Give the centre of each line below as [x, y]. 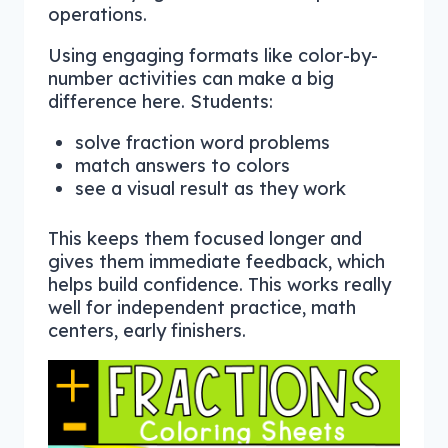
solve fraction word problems [202, 143]
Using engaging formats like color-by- [213, 56]
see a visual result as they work [210, 189]
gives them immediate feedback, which [216, 262]
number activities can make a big [191, 79]
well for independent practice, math [202, 308]
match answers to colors [182, 166]
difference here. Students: [160, 102]
